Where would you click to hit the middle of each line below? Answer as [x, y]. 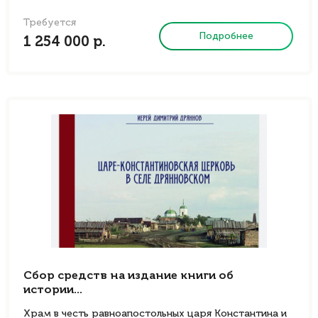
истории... [53, 290]
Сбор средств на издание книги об [128, 276]
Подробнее [226, 36]
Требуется [50, 23]
